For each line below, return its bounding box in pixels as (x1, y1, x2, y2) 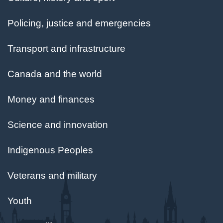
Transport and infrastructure (7, 43, 125, 54)
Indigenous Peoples (7, 145, 93, 156)
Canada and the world (7, 69, 102, 80)
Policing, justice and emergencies (7, 18, 151, 29)
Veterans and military (7, 170, 97, 181)
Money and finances (7, 94, 95, 105)
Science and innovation (7, 119, 108, 130)
